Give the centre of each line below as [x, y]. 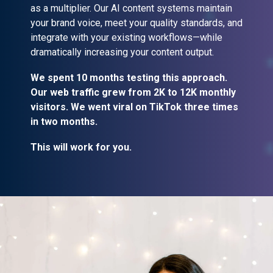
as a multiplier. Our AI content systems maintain [131, 8]
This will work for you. [81, 147]
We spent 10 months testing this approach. [129, 77]
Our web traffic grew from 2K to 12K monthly [133, 92]
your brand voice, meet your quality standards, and [136, 23]
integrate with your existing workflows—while [126, 37]
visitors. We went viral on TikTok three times [134, 107]
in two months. [64, 121]
